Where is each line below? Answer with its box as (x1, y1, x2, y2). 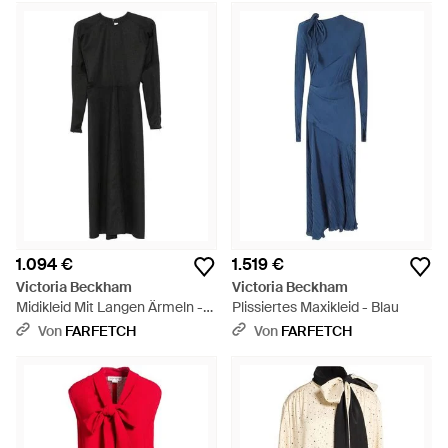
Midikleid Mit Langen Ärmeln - (16, 298, 203, 316)
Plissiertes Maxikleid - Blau (232, 298, 399, 316)
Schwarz (16, 318, 71, 336)
